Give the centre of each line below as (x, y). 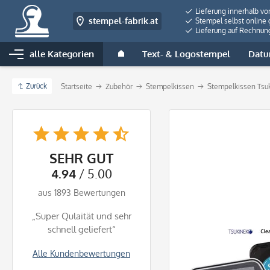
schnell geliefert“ (81, 229)
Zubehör (119, 86)
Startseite (77, 86)
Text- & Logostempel (186, 54)
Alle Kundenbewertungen (81, 253)
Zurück (36, 86)
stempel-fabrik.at (123, 21)
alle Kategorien (62, 54)
